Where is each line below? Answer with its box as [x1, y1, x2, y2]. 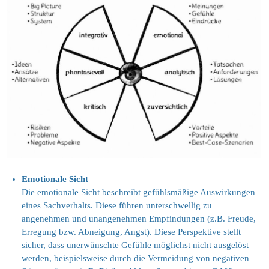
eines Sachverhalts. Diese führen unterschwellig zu [22, 201, 212, 211]
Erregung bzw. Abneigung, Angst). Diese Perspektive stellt [22, 227, 241, 237]
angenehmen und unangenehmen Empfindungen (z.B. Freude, [22, 214, 256, 224]
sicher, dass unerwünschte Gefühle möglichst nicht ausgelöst [22, 240, 249, 250]
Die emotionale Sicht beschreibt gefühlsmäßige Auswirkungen [22, 187, 255, 198]
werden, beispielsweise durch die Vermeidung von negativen [22, 253, 249, 264]
